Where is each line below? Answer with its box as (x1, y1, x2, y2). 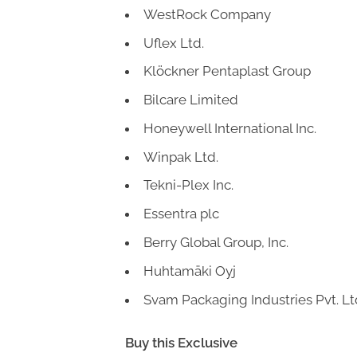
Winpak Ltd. (143, 148, 218, 165)
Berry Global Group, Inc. (143, 233, 288, 250)
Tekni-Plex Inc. (143, 177, 233, 194)
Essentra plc (143, 206, 219, 222)
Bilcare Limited (143, 92, 238, 108)
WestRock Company (143, 6, 271, 22)
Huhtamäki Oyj (143, 262, 236, 279)
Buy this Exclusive (125, 335, 237, 351)
